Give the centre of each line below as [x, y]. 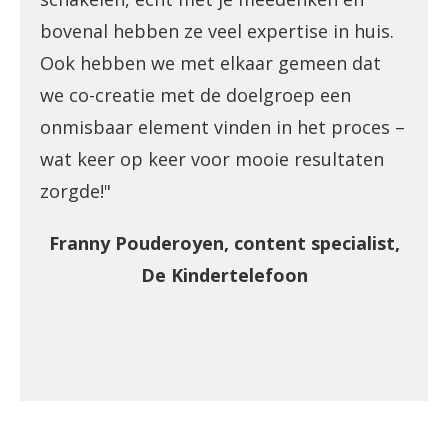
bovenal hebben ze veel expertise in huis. [217, 31]
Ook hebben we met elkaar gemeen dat [210, 63]
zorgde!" [75, 191]
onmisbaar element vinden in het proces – [222, 127]
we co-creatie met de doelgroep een [195, 95]
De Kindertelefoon [224, 275]
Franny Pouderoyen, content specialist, [224, 243]
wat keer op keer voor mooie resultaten [212, 159]
